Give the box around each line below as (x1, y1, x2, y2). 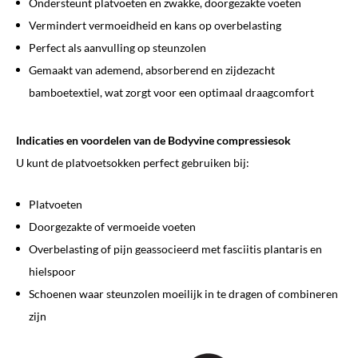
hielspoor (29, 265, 76, 279)
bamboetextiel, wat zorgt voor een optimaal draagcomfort (29, 86, 314, 100)
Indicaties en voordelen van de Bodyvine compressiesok (16, 133, 291, 148)
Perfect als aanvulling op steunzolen (29, 41, 206, 55)
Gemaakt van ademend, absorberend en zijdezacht (29, 63, 275, 78)
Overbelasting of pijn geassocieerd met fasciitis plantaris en (29, 242, 322, 257)
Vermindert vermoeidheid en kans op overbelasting (29, 18, 281, 33)
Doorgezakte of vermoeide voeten (29, 220, 196, 234)
